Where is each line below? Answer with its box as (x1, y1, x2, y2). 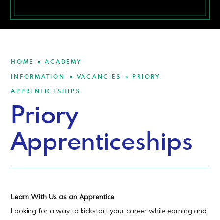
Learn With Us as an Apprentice (11, 192, 115, 202)
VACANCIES (76, 72, 121, 80)
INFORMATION (11, 72, 65, 80)
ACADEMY (45, 57, 82, 65)
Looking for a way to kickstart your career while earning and (11, 206, 207, 216)
